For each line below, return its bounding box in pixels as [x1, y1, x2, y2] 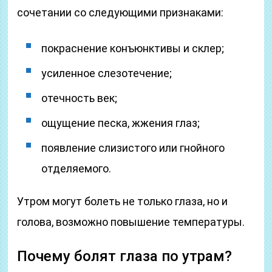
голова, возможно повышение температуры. [17, 216, 245, 228]
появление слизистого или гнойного [41, 141, 225, 154]
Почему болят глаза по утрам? [17, 248, 233, 265]
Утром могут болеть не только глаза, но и [17, 195, 228, 208]
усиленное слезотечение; [41, 67, 172, 80]
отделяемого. [41, 162, 112, 175]
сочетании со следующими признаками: [17, 6, 224, 19]
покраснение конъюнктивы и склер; [41, 42, 225, 55]
